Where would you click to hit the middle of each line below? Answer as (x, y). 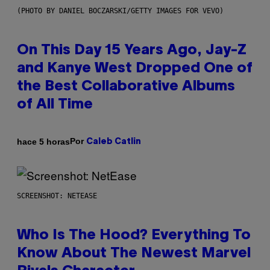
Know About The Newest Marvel (134, 254)
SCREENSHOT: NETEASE (57, 196)
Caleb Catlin (114, 142)
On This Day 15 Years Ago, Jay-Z (132, 51)
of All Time (55, 105)
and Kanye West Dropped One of (135, 69)
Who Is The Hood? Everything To (134, 236)
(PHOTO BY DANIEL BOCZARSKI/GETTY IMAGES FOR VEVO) (120, 11)
